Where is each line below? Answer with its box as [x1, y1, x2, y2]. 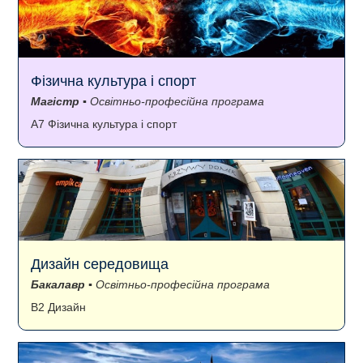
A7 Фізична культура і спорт [31, 117, 177, 130]
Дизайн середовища [31, 255, 169, 272]
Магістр [31, 94, 79, 108]
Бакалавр [31, 277, 85, 291]
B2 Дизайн [31, 300, 86, 314]
